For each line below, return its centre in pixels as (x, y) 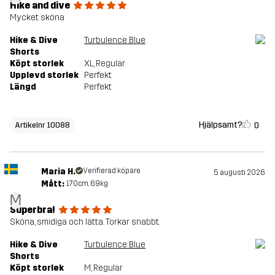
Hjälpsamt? (221, 125)
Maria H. (58, 172)
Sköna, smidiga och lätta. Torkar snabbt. (85, 222)
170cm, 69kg (87, 184)
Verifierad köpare (111, 171)
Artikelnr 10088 (42, 125)
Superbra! (33, 210)
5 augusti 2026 (239, 173)
